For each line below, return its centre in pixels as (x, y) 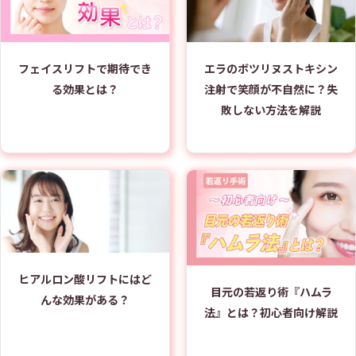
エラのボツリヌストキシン (271, 68)
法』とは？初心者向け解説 (271, 312)
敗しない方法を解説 (271, 109)
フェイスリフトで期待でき (85, 68)
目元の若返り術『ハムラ (271, 291)
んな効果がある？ (85, 300)
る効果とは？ (85, 89)
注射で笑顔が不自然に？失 (271, 89)
